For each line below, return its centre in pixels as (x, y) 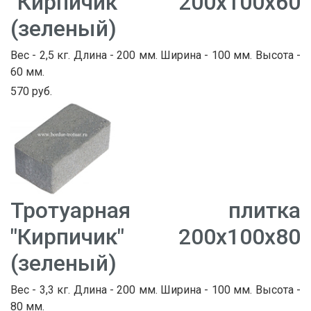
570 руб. (31, 92)
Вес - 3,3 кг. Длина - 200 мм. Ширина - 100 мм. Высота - (155, 290)
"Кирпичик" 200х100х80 (155, 237)
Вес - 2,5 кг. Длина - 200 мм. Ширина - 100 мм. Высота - (155, 56)
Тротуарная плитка (155, 211)
